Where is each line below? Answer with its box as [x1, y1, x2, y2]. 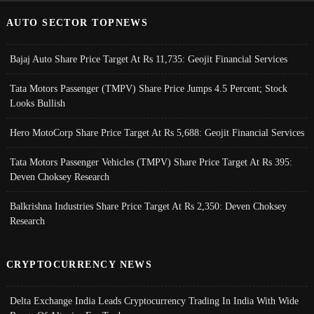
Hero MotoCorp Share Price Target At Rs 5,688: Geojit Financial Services [9, 127, 304, 139]
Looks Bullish [9, 97, 65, 109]
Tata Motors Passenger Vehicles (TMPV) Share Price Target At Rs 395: [9, 156, 292, 168]
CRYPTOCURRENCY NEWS [6, 259, 153, 271]
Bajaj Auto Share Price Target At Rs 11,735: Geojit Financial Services [9, 53, 287, 65]
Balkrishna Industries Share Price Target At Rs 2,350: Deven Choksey [9, 200, 287, 212]
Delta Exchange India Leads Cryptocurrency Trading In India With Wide [9, 295, 299, 307]
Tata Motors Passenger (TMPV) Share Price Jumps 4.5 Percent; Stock [9, 83, 287, 95]
